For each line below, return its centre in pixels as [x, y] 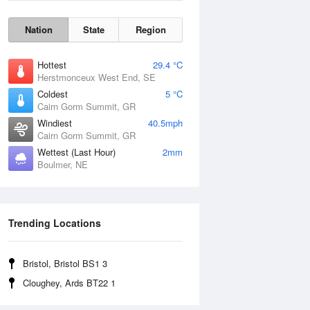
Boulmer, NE [63, 164]
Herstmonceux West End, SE [97, 77]
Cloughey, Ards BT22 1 [69, 283]
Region [151, 29]
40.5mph [165, 123]
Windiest [55, 123]
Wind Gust [217, 200]
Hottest [52, 65]
